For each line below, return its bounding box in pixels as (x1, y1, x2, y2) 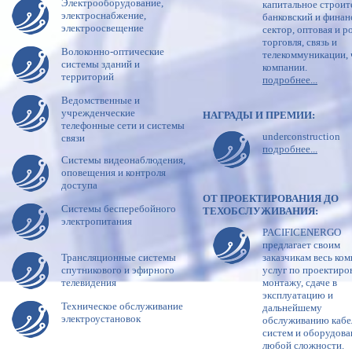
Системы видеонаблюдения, (61, 153, 185, 166)
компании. (262, 60, 307, 73)
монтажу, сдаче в (262, 276, 337, 288)
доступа (61, 178, 97, 191)
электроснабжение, (61, 9, 146, 21)
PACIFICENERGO (262, 225, 341, 238)
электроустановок (61, 312, 141, 324)
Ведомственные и (61, 93, 140, 106)
